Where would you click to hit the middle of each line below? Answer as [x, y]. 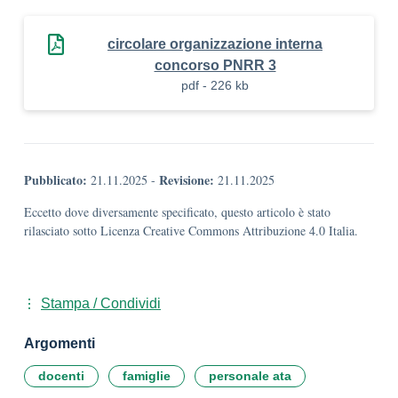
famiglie [147, 376]
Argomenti [60, 343]
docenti [61, 376]
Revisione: [187, 180]
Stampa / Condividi [101, 303]
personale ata [250, 376]
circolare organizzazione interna [215, 44]
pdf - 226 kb [215, 85]
